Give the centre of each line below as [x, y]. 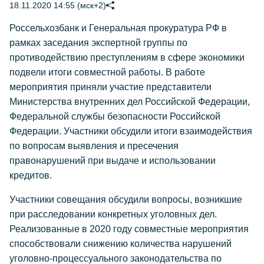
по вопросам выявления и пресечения [94, 146]
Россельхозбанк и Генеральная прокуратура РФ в [118, 28]
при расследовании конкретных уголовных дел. [113, 214]
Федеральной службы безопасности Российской [115, 116]
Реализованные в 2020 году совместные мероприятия [129, 229]
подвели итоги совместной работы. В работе [107, 72]
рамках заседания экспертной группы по [98, 43]
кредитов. [31, 175]
